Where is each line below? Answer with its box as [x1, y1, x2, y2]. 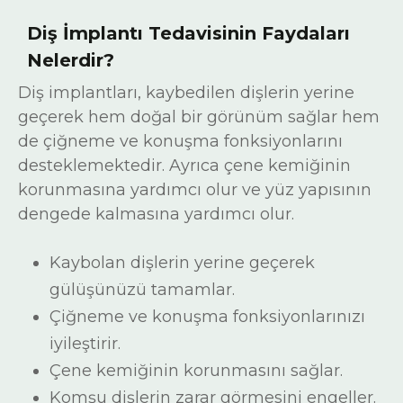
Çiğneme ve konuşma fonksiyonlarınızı [49, 307, 365, 327]
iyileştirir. [49, 334, 121, 354]
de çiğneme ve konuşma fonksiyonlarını [18, 131, 343, 151]
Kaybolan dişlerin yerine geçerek [49, 253, 315, 273]
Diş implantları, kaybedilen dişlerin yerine [18, 83, 354, 103]
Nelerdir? [27, 49, 114, 71]
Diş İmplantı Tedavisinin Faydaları [27, 22, 350, 44]
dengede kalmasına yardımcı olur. [18, 204, 294, 224]
